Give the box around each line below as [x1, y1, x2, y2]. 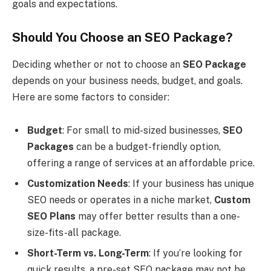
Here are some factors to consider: [12, 91, 169, 103]
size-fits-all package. [27, 227, 121, 239]
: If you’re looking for [149, 247, 243, 260]
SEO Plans [27, 211, 76, 223]
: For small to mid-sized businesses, [62, 125, 223, 137]
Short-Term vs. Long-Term [27, 247, 149, 260]
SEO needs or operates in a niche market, [27, 194, 214, 206]
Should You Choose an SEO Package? [12, 30, 233, 45]
